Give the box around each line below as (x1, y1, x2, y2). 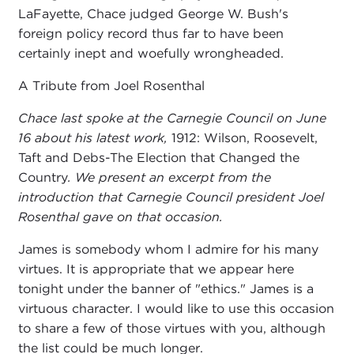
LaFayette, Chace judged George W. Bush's (17, 6, 288, 22)
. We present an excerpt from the (67, 170, 271, 186)
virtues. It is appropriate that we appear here (17, 262, 294, 277)
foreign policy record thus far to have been (17, 26, 284, 42)
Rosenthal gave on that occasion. (17, 209, 223, 225)
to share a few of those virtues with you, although (17, 321, 326, 337)
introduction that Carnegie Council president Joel (17, 190, 324, 205)
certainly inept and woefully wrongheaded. (17, 46, 284, 62)
